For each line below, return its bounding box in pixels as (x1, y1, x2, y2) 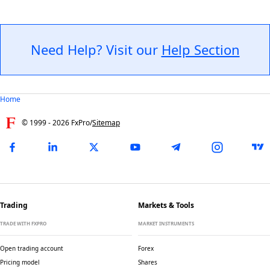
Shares (138, 258, 157, 266)
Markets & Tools (138, 200, 194, 210)
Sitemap (92, 118, 120, 128)
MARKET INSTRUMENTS (138, 220, 194, 227)
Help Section (161, 40, 240, 58)
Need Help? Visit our (30, 40, 162, 58)
